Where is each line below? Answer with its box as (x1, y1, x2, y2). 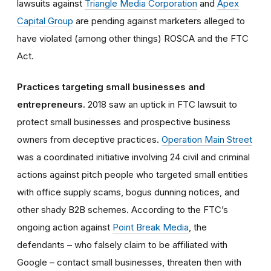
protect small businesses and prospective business (17, 116, 230, 128)
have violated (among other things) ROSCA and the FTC (17, 32, 249, 44)
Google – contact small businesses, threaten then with (17, 256, 241, 268)
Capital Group (17, 15, 73, 27)
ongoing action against (17, 221, 113, 233)
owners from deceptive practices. (17, 133, 162, 145)
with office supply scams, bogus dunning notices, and (17, 186, 240, 198)
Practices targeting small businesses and (17, 80, 205, 93)
